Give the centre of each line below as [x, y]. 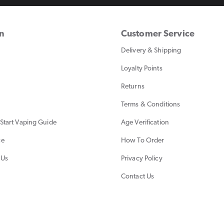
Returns [133, 86]
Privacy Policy [142, 158]
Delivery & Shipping [151, 50]
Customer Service [158, 34]
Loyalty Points [142, 68]
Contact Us [138, 176]
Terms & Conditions [151, 104]
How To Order [143, 140]
